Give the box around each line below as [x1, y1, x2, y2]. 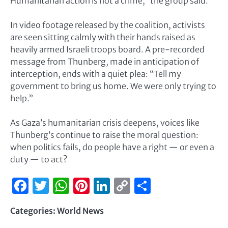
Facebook [28, 175, 102, 196]
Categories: [10, 205, 57, 216]
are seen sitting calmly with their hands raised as [10, 32, 195, 42]
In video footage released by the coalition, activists [10, 19, 205, 30]
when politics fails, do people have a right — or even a [10, 141, 214, 152]
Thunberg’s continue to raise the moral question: [10, 129, 198, 140]
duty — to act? [10, 154, 67, 164]
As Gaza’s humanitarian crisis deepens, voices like [10, 117, 199, 128]
